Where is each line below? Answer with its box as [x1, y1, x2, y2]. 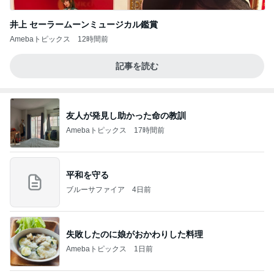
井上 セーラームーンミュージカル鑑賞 [10, 20, 158, 29]
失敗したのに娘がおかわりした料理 [66, 229, 203, 239]
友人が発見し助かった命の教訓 [66, 110, 186, 120]
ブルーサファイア [66, 185, 125, 194]
